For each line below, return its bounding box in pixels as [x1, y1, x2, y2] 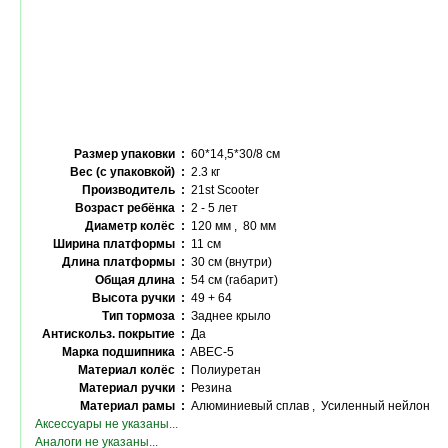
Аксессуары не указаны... [35, 417, 178, 431]
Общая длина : [95, 273, 185, 287]
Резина [185, 381, 232, 395]
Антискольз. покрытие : [42, 327, 185, 341]
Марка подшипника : [62, 345, 185, 359]
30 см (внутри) [185, 255, 272, 269]
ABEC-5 [185, 345, 234, 359]
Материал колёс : [78, 363, 185, 377]
